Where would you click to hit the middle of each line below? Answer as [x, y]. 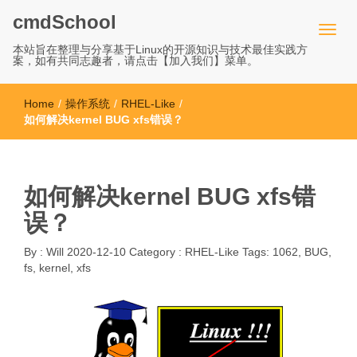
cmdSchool [65, 22]
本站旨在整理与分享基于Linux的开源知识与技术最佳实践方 [160, 49]
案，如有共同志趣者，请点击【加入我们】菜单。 [135, 61]
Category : [157, 252]
